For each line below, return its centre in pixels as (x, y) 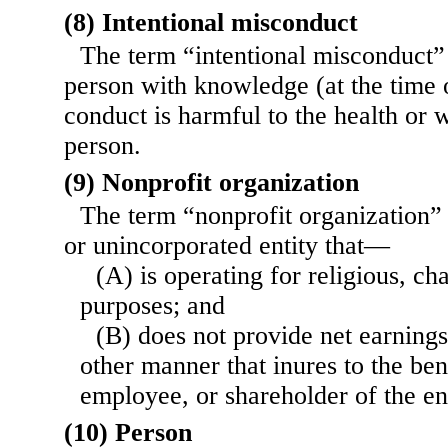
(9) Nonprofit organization (211, 183)
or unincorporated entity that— (227, 246)
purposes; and (152, 306)
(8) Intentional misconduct (211, 23)
